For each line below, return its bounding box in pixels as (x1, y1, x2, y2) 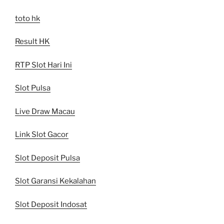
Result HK (15, 37, 50, 46)
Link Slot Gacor (15, 130, 68, 139)
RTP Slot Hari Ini (15, 60, 72, 69)
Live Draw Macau (15, 106, 75, 116)
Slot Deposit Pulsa (15, 153, 80, 162)
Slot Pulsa (15, 83, 50, 93)
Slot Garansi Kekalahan (15, 176, 96, 186)
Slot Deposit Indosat (15, 199, 87, 209)
